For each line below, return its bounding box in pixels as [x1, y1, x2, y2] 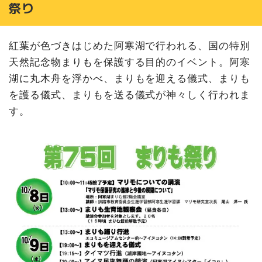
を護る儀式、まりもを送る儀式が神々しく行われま [9, 89, 251, 101]
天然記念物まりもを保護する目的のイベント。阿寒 [9, 56, 251, 68]
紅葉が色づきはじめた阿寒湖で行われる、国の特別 [9, 40, 251, 52]
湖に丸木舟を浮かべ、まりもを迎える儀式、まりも [9, 73, 251, 85]
